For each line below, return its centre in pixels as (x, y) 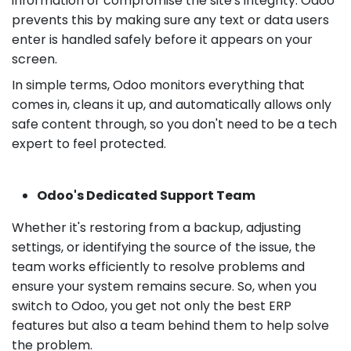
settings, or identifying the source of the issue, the (164, 247)
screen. (34, 59)
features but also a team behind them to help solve (170, 325)
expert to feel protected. (89, 143)
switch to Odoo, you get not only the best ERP (152, 306)
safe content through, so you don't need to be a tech (174, 124)
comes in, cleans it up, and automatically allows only (172, 104)
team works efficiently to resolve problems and (158, 266)
